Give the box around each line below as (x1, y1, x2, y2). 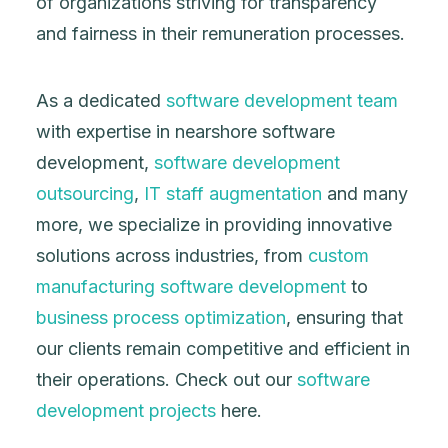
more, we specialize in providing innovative (36, 214, 392, 235)
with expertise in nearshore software (36, 121, 335, 142)
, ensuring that (286, 307, 403, 328)
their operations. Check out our (36, 369, 297, 390)
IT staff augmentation (144, 183, 322, 204)
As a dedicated (36, 90, 166, 111)
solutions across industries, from (36, 245, 308, 266)
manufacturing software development (36, 276, 346, 297)
